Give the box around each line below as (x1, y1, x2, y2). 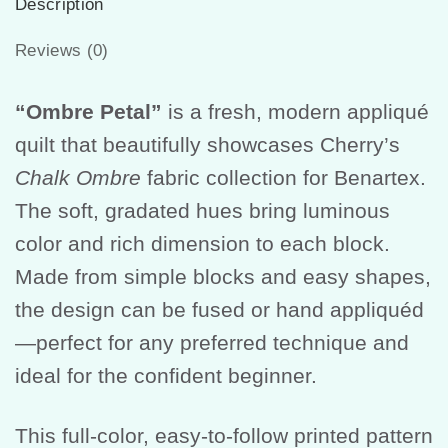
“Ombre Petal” (15, 99, 162, 123)
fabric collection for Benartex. (141, 165, 426, 189)
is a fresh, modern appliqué (162, 99, 429, 123)
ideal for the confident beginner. (15, 363, 317, 387)
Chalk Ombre (15, 165, 141, 189)
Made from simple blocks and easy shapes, (15, 264, 431, 288)
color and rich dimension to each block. (15, 231, 390, 255)
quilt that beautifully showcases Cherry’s (15, 132, 400, 156)
